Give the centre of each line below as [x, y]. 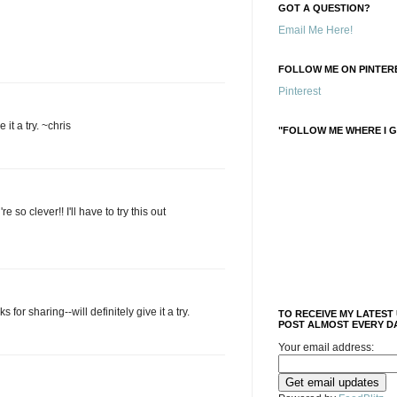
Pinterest [300, 91]
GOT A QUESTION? [324, 8]
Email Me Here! [315, 30]
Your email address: [326, 347]
